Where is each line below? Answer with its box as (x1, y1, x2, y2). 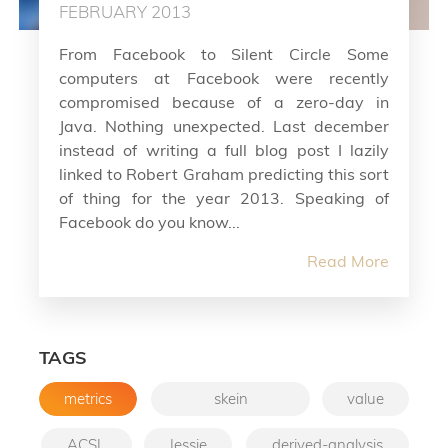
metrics (64, 388, 112, 408)
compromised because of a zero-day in (59, 91, 389, 112)
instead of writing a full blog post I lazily (59, 139, 389, 160)
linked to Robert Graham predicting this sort (59, 163, 389, 184)
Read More (307, 250, 389, 271)
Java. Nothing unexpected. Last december (59, 115, 389, 136)
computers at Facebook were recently (59, 67, 389, 88)
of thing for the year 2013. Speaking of (59, 187, 389, 208)
